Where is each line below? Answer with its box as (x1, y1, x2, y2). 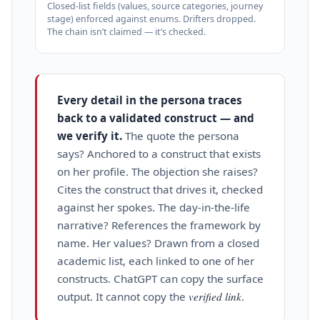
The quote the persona (122, 128, 239, 143)
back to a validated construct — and (57, 110, 254, 125)
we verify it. (57, 128, 122, 143)
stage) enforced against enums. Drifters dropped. (47, 12, 256, 25)
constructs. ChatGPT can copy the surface (57, 271, 264, 286)
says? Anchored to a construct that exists (57, 146, 261, 161)
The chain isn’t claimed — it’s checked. (47, 25, 206, 38)
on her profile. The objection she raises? (57, 164, 258, 179)
